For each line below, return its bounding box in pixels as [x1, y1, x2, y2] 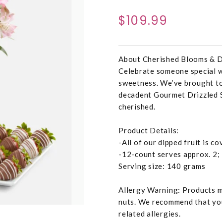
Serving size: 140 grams [118, 162, 206, 171]
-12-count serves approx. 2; [118, 150, 220, 159]
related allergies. [118, 209, 181, 219]
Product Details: [118, 126, 179, 135]
